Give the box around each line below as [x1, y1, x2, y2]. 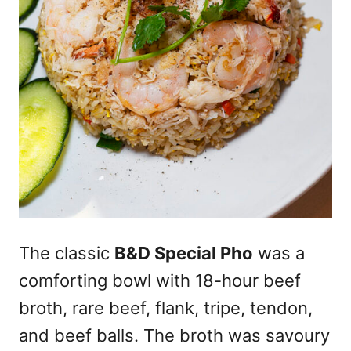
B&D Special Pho [114, 242, 253, 263]
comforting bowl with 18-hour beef [19, 270, 301, 291]
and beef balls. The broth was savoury [19, 324, 330, 346]
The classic [19, 242, 114, 263]
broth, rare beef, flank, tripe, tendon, [19, 297, 313, 318]
